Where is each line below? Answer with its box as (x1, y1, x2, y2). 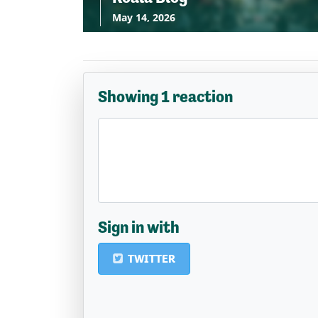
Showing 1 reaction (98, 87, 233, 106)
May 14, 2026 (112, 10, 175, 24)
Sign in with (98, 217, 180, 236)
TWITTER (126, 251, 176, 265)
